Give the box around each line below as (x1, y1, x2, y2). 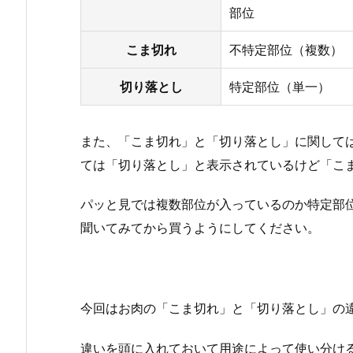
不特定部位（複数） (229, 41, 343, 58)
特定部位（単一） (229, 78, 330, 95)
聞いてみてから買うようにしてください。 (80, 220, 320, 236)
